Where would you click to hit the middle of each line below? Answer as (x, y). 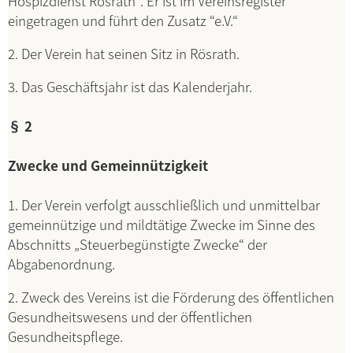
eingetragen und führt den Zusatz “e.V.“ (123, 20)
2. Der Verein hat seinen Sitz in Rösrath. (124, 53)
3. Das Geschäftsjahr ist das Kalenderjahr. (130, 86)
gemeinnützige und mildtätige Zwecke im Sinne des (162, 224)
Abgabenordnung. (61, 264)
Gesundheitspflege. (65, 336)
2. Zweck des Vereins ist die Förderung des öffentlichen (171, 297)
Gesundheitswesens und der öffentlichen (130, 316)
